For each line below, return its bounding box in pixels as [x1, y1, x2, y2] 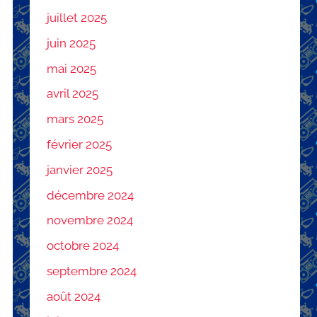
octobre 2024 [47, 238, 120, 253]
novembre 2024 [47, 213, 134, 228]
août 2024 [47, 289, 101, 304]
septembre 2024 [47, 263, 137, 278]
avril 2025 [47, 86, 99, 101]
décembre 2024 [47, 188, 134, 202]
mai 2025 [47, 61, 97, 76]
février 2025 [47, 137, 113, 151]
